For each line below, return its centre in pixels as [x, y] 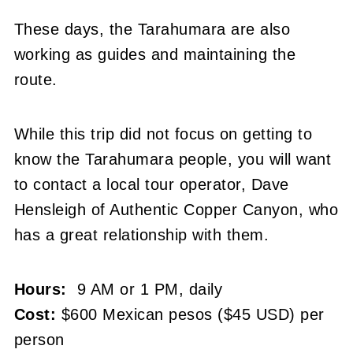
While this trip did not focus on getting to [163, 134]
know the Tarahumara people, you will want [173, 159]
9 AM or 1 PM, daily [145, 289]
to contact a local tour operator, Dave [151, 184]
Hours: [40, 289]
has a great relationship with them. [141, 234]
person [39, 339]
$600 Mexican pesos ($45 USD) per [190, 314]
